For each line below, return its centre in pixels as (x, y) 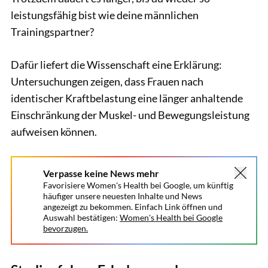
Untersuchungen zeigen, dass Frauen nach (107, 81)
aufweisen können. (54, 131)
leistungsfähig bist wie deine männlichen (105, 15)
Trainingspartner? (52, 31)
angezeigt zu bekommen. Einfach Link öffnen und (133, 207)
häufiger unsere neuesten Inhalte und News (123, 196)
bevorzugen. (66, 228)
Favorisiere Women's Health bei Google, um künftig (138, 185)
